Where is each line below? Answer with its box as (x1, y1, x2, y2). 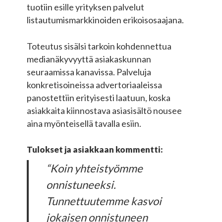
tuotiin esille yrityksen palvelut (26, 1, 144, 13)
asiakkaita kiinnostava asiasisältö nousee (26, 105, 182, 116)
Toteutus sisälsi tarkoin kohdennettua (26, 41, 171, 52)
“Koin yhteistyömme (46, 162, 143, 175)
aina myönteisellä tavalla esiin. (26, 118, 141, 129)
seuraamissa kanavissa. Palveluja (26, 66, 151, 78)
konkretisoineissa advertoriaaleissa (26, 79, 162, 91)
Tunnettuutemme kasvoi (46, 194, 162, 208)
